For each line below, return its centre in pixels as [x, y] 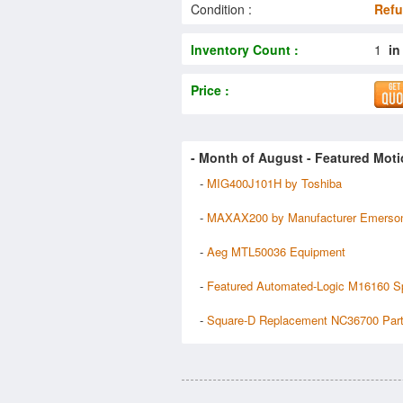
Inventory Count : [245, 49]
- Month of [224, 157]
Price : [210, 90]
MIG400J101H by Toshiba [274, 183]
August [281, 157]
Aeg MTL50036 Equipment [276, 251]
